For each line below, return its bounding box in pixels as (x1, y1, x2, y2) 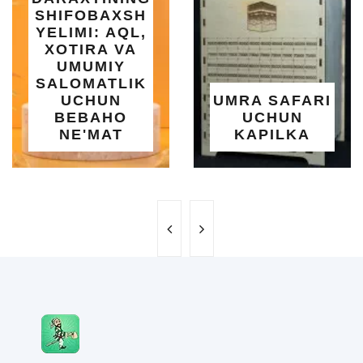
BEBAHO (54, 109, 127, 126)
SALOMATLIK (35, 75, 147, 92)
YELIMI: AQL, (35, 24, 147, 41)
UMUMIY (56, 58, 126, 75)
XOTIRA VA (45, 41, 137, 58)
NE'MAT (58, 126, 123, 143)
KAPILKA (234, 126, 310, 143)
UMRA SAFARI (213, 92, 331, 109)
